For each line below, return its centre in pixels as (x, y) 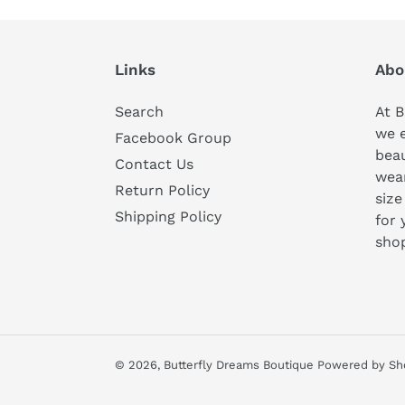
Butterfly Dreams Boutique (240, 365)
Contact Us (154, 165)
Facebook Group (173, 138)
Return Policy (162, 191)
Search (139, 112)
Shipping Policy (168, 217)
